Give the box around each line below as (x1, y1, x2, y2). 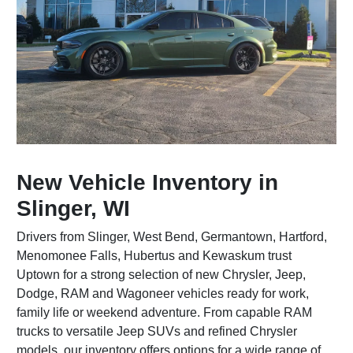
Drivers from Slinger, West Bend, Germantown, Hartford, (17, 229, 328, 243)
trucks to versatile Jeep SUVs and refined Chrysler (17, 324, 298, 338)
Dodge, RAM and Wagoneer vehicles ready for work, (17, 286, 310, 300)
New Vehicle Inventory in (17, 169, 279, 195)
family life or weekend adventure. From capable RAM (17, 305, 313, 319)
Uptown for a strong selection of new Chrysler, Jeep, (17, 267, 307, 281)
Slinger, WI (17, 195, 131, 221)
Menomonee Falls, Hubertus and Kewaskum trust (17, 248, 292, 262)
